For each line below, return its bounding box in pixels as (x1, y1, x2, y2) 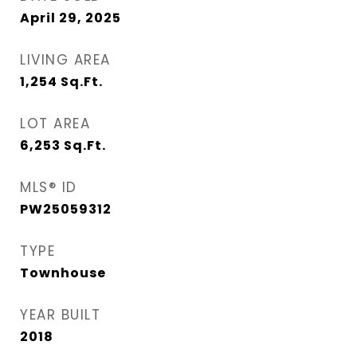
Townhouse (20, 264, 106, 282)
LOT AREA (20, 114, 90, 133)
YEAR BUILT (20, 305, 100, 324)
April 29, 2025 (20, 9, 121, 27)
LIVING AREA (20, 50, 111, 69)
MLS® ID (20, 178, 77, 197)
